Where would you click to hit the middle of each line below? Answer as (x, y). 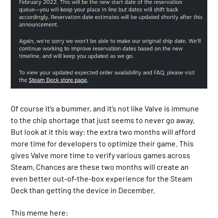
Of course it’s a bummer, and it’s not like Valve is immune (105, 108)
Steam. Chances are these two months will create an (100, 166)
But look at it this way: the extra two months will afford (103, 131)
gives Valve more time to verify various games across (101, 155)
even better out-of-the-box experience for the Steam (102, 178)
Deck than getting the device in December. (83, 190)
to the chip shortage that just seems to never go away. (103, 120)
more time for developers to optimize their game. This (102, 143)
